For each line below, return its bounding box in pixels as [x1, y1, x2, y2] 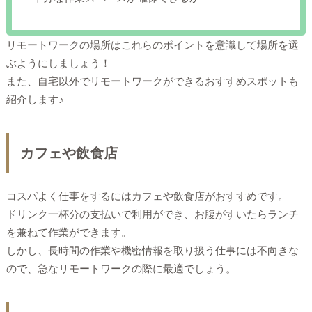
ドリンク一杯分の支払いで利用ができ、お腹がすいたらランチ [6, 208, 299, 221]
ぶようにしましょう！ [6, 56, 111, 70]
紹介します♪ [6, 93, 64, 106]
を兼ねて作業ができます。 [6, 226, 132, 239]
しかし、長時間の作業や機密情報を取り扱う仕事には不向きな [6, 244, 299, 257]
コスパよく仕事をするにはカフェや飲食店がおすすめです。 [6, 189, 288, 203]
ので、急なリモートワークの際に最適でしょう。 [6, 262, 236, 275]
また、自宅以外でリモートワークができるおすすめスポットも [6, 75, 299, 88]
